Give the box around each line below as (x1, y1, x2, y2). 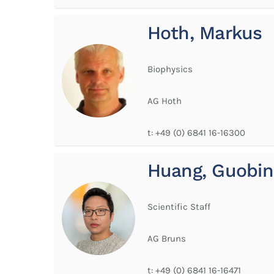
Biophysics (147, 63, 193, 75)
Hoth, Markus (147, 21, 262, 43)
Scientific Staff (147, 201, 210, 213)
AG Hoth (147, 95, 182, 106)
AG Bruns (147, 233, 186, 245)
